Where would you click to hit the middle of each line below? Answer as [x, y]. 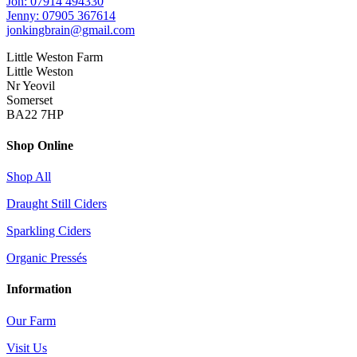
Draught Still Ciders [57, 204]
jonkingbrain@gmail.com [71, 29]
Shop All [29, 177]
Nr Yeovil [31, 85]
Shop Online [40, 145]
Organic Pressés [47, 258]
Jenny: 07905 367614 [61, 15]
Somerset [29, 100]
